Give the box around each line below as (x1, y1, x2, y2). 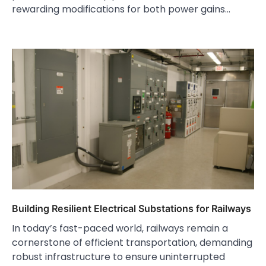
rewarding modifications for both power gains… (12, 2, 230, 17)
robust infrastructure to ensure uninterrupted (12, 250, 225, 264)
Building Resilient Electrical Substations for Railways (12, 202, 251, 215)
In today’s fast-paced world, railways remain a (12, 221, 228, 236)
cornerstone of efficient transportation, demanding (12, 236, 252, 250)
